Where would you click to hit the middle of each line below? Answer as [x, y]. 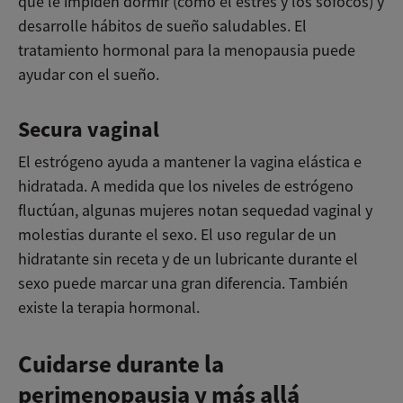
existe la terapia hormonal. [109, 307]
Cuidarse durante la [121, 364]
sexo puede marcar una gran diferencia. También [183, 283]
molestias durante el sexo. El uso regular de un [177, 234]
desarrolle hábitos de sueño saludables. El [162, 26]
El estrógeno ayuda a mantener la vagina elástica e [190, 161]
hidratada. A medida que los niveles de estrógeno [186, 186]
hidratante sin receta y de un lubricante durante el [188, 259]
